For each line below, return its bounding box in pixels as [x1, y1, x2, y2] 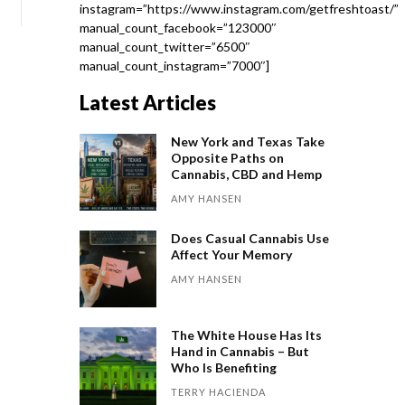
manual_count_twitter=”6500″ [80, 39, 250, 54]
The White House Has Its [171, 327, 323, 344]
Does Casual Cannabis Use [171, 231, 330, 247]
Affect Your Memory [171, 247, 293, 263]
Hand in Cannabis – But [171, 344, 310, 360]
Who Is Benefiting [171, 360, 278, 376]
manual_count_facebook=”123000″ [80, 20, 277, 35]
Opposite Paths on [171, 150, 285, 165]
